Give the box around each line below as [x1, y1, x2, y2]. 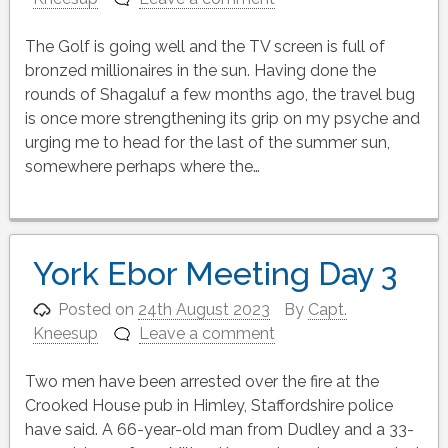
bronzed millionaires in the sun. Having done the [24, 60, 376, 80]
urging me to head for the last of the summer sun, [24, 132, 390, 152]
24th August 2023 [138, 300, 271, 320]
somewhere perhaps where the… [24, 156, 260, 176]
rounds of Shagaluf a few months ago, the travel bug [24, 84, 415, 104]
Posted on [58, 300, 139, 320]
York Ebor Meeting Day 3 [32, 255, 397, 293]
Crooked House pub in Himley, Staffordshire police [24, 396, 393, 416]
